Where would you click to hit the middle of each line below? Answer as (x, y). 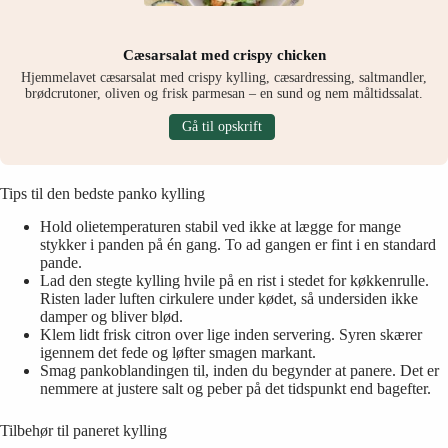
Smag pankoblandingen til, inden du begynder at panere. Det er (239, 371)
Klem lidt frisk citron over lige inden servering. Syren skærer (231, 335)
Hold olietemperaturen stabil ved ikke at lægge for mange (220, 227)
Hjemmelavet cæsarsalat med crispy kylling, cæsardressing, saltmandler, (224, 78)
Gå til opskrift (221, 127)
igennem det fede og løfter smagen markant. (178, 353)
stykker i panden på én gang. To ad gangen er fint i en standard (238, 245)
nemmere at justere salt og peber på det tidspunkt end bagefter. (235, 389)
